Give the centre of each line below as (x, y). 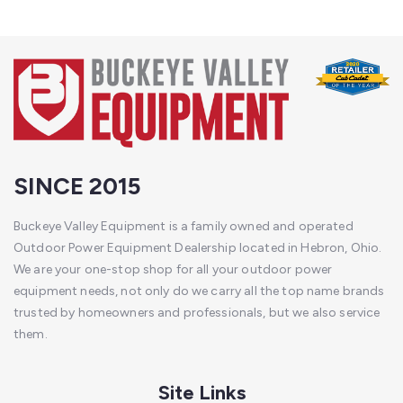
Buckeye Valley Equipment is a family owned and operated (184, 226)
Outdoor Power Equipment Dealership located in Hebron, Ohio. (198, 247)
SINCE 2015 (77, 186)
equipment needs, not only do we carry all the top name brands (199, 291)
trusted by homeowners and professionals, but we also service (197, 312)
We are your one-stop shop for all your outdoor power (173, 269)
